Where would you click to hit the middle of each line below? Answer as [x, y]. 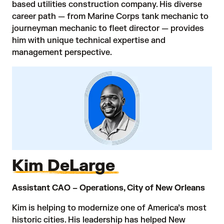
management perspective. [62, 52]
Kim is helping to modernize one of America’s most [109, 208]
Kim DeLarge [65, 165]
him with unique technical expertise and [89, 40]
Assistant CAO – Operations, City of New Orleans [108, 188]
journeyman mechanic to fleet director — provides [108, 28]
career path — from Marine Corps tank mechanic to [110, 16]
